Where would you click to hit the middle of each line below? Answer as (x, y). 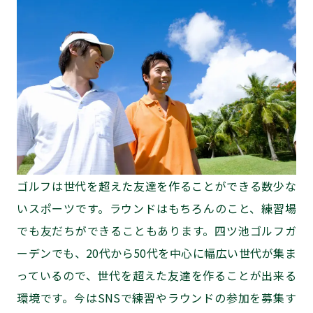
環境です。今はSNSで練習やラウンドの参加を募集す (156, 297)
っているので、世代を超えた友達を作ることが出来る (156, 275)
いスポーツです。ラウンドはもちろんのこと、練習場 (156, 208)
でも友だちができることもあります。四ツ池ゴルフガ (156, 230)
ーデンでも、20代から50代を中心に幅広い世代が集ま (156, 253)
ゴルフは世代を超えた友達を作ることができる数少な (156, 185)
